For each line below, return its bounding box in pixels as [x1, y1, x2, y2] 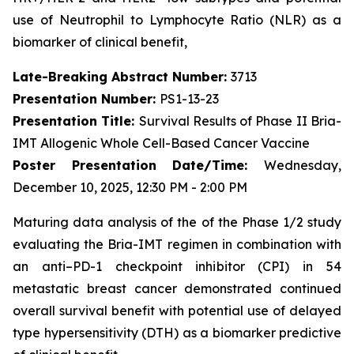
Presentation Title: [13, 113, 139, 129]
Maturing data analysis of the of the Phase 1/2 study [13, 214, 341, 230]
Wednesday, [264, 157, 341, 173]
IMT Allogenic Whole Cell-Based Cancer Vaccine [13, 135, 310, 151]
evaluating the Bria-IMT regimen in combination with [13, 236, 341, 252]
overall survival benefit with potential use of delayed [13, 303, 341, 318]
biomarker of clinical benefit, [13, 34, 187, 50]
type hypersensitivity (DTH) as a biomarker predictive [13, 325, 341, 341]
